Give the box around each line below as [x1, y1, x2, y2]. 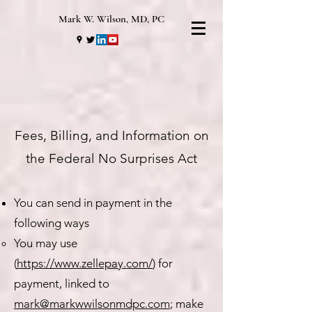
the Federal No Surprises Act [26, 150, 197, 166]
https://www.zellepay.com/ [17, 256, 153, 270]
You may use [14, 236, 77, 250]
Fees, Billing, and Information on [14, 127, 209, 143]
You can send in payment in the [14, 196, 172, 210]
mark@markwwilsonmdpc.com [14, 297, 170, 311]
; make [170, 297, 203, 311]
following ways [14, 216, 89, 230]
